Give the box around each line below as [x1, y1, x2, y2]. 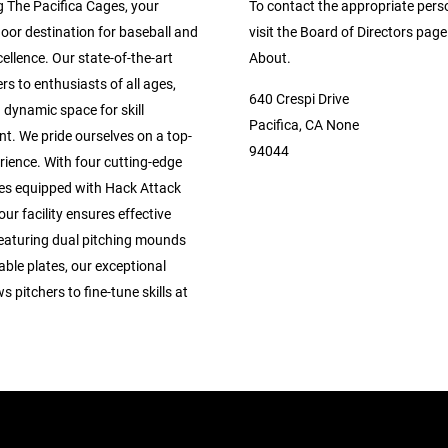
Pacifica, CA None [249, 115, 359, 135]
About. [249, 48, 291, 68]
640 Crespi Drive [249, 89, 349, 109]
